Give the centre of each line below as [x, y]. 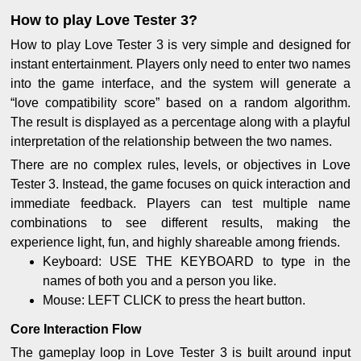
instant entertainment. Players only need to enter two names [180, 64]
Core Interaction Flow [76, 330]
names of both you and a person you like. [160, 281]
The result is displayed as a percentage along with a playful [180, 122]
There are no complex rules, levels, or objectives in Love [180, 165]
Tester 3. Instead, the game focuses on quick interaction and [180, 185]
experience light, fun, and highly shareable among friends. [175, 243]
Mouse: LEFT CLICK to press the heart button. [174, 301]
